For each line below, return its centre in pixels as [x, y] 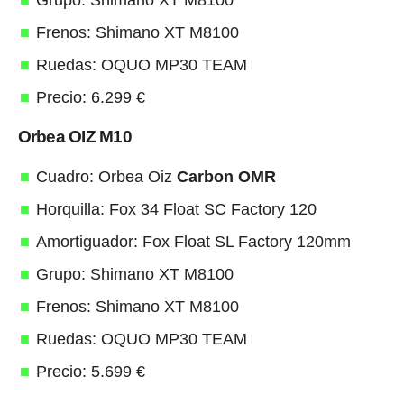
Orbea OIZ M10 [74, 137]
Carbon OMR [226, 177]
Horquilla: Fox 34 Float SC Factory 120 [178, 210]
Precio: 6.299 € [90, 98]
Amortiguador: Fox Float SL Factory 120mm [193, 242]
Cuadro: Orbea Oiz [106, 177]
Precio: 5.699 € [90, 372]
